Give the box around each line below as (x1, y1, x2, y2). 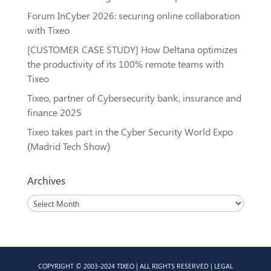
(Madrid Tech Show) (27, 140, 110, 153)
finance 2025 (27, 106, 82, 119)
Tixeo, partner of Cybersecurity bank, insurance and (27, 91, 241, 105)
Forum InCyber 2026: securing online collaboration (27, 9, 240, 22)
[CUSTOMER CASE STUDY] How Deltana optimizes (27, 43, 238, 56)
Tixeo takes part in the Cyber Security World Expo (27, 125, 233, 139)
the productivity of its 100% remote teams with (27, 57, 224, 71)
